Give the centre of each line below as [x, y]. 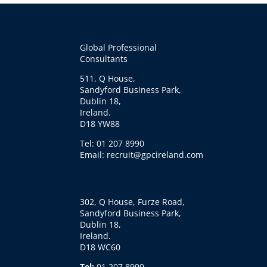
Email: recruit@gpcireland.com [142, 155]
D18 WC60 [100, 247]
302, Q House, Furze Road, [133, 201]
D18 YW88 [100, 124]
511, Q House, [108, 79]
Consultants [104, 59]
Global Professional [119, 48]
